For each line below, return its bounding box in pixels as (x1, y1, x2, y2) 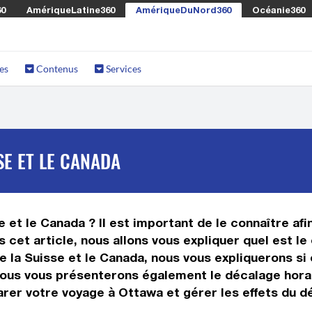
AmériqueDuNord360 (136, 4, 231, 15)
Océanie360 (252, 4, 305, 15)
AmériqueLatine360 (26, 4, 115, 15)
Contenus (34, 63, 78, 75)
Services (104, 63, 141, 75)
